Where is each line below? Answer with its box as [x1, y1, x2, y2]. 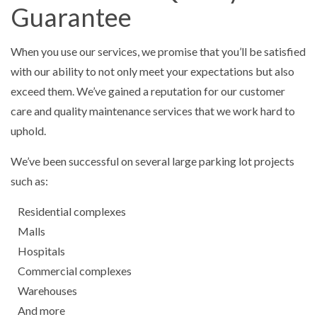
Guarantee [11, 1, 132, 33]
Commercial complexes [18, 264, 132, 278]
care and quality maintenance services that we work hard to [11, 104, 295, 118]
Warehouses [18, 284, 77, 298]
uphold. [11, 124, 46, 138]
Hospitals [18, 244, 65, 258]
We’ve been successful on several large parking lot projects [11, 154, 294, 168]
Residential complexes [18, 204, 126, 219]
